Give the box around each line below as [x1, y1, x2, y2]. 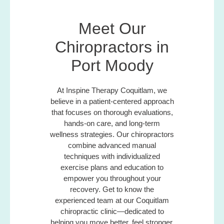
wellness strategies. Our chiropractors [50, 129, 174, 138]
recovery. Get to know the [70, 184, 154, 193]
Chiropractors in [55, 37, 169, 56]
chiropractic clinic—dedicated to [60, 206, 164, 215]
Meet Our [78, 19, 146, 37]
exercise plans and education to [60, 162, 163, 171]
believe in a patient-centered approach [50, 96, 174, 105]
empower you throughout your [63, 173, 161, 182]
